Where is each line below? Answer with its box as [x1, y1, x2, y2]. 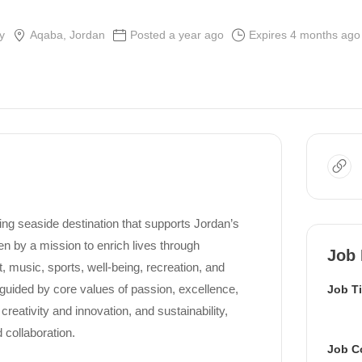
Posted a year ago [130, 28, 224, 42]
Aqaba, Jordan [30, 28, 105, 42]
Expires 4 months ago [249, 28, 360, 42]
